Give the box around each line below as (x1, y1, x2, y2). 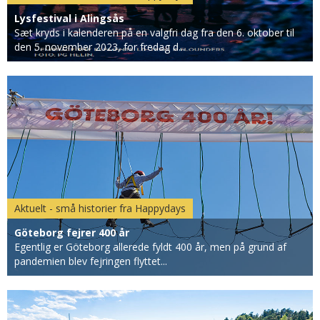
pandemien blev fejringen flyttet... (14, 254, 167, 268)
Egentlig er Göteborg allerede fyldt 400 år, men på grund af (14, 239, 286, 254)
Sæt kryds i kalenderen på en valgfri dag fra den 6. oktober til (14, 25, 294, 39)
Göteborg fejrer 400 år (14, 225, 129, 239)
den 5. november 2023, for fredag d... (14, 39, 185, 54)
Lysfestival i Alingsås (14, 11, 124, 25)
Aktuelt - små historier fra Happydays (14, 201, 186, 215)
